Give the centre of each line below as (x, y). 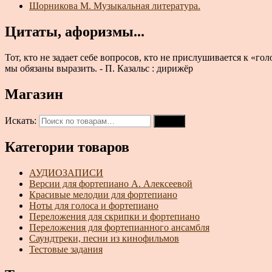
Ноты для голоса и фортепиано (94, 206)
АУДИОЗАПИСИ (66, 173)
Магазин (34, 94)
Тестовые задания (66, 250)
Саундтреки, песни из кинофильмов (104, 239)
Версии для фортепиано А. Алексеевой (111, 184)
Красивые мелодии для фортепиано (103, 195)
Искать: (21, 120)
